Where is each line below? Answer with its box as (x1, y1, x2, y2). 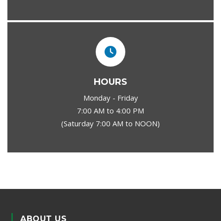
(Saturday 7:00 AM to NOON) (61, 118, 160, 128)
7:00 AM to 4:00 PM (77, 106, 144, 115)
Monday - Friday (83, 93, 138, 103)
